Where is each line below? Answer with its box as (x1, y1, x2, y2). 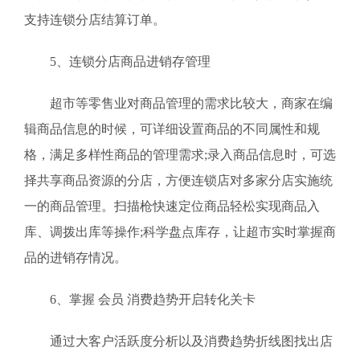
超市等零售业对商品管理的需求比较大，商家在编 (24, 96, 333, 110)
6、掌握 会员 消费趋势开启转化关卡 (24, 292, 256, 306)
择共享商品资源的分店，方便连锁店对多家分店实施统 (24, 174, 333, 187)
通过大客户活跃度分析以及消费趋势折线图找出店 (24, 334, 333, 348)
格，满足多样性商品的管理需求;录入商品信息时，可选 (24, 148, 336, 162)
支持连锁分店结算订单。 (24, 13, 166, 27)
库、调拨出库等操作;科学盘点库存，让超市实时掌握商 (24, 225, 336, 239)
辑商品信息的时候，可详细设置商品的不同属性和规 (24, 122, 320, 136)
